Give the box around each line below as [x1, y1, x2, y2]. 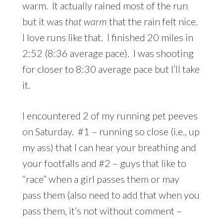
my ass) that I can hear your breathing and [22, 141, 196, 153]
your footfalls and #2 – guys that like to [22, 157, 186, 169]
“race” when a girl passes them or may [22, 172, 179, 185]
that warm [64, 15, 107, 27]
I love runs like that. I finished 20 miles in [22, 31, 193, 43]
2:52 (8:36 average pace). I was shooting [22, 47, 194, 59]
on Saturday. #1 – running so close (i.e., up [22, 125, 200, 137]
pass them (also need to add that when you [22, 188, 200, 201]
